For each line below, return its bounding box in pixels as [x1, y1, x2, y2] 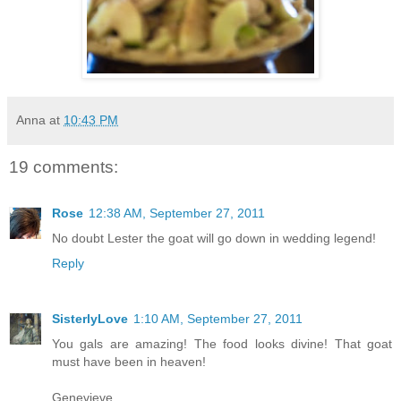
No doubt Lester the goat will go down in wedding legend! [52, 231, 376, 246]
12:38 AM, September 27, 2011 [89, 206, 265, 221]
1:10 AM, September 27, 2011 [133, 311, 303, 327]
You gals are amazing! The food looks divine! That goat [52, 337, 392, 352]
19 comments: [9, 157, 118, 176]
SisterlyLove [52, 311, 128, 327]
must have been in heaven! [52, 354, 206, 370]
